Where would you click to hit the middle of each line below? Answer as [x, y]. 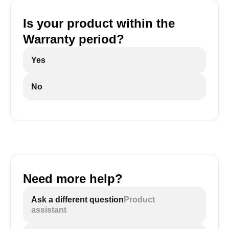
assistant [49, 210]
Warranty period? [74, 39]
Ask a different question [77, 200]
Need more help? [73, 179]
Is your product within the [99, 23]
